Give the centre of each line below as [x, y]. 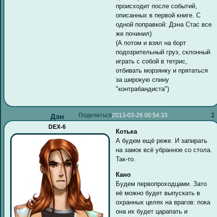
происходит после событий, [157, 6]
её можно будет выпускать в [158, 193]
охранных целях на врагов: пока [163, 202]
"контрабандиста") [143, 89]
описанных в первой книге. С [158, 15]
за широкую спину [143, 79]
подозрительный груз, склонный [163, 52]
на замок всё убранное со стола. [164, 150]
